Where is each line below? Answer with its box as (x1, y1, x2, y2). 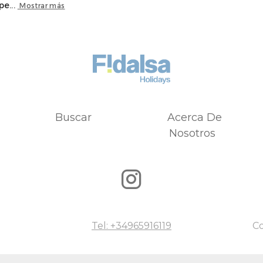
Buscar (55, 110, 92, 124)
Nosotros (168, 126, 215, 140)
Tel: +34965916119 (92, 220, 171, 231)
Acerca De (167, 110, 222, 124)
